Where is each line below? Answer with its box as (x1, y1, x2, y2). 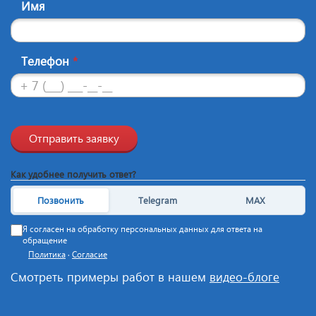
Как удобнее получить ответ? (11, 167, 136, 180)
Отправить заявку (29, 130, 119, 145)
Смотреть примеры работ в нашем (11, 268, 209, 285)
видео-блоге (209, 268, 279, 285)
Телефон (21, 52, 73, 69)
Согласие (72, 248, 107, 260)
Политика (28, 248, 66, 260)
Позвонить (37, 194, 85, 207)
